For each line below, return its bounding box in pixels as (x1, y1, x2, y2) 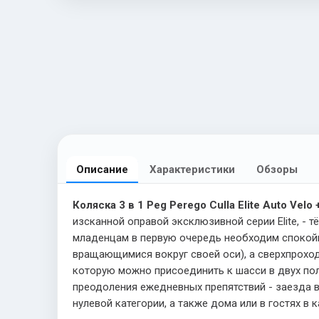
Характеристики (150, 163, 235, 176)
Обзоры (256, 163, 298, 176)
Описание (76, 163, 128, 176)
